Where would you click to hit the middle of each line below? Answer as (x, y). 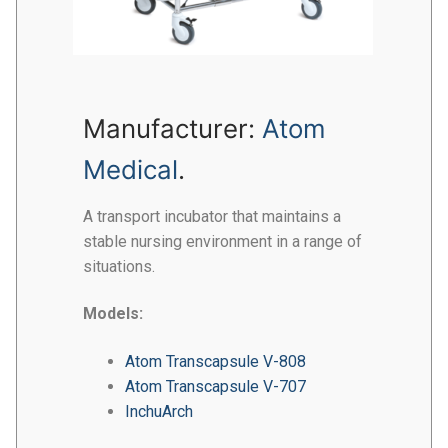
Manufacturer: (172, 128)
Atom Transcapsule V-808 (215, 361)
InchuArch (158, 411)
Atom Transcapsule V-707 (215, 386)
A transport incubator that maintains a (212, 216)
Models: (113, 314)
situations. (119, 266)
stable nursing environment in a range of (222, 241)
